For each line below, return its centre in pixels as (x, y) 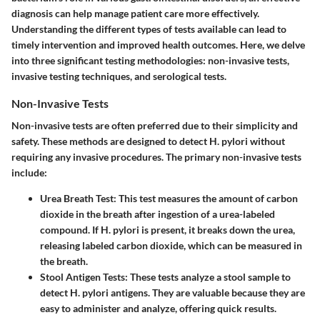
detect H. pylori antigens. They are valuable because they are (172, 292)
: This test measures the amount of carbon (206, 198)
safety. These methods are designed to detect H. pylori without (148, 141)
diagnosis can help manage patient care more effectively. (135, 13)
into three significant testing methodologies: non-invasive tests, (150, 60)
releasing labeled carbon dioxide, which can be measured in (171, 245)
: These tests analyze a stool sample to (208, 276)
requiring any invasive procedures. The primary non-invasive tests (156, 156)
